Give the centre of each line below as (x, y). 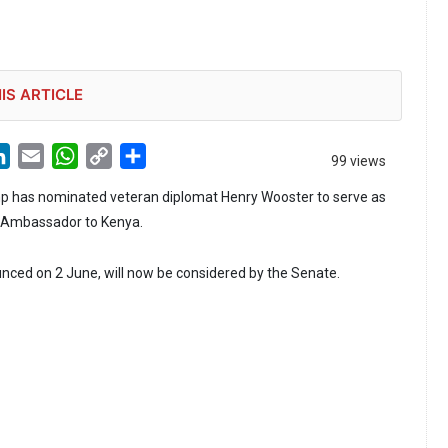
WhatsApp (114, 155)
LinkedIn (40, 155)
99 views (358, 161)
